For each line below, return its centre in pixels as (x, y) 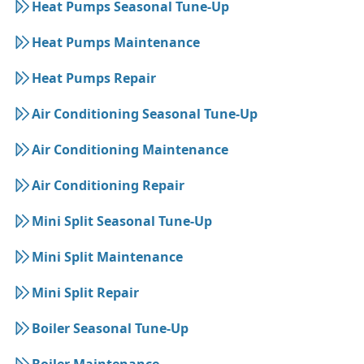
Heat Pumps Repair (94, 78)
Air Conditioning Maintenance (130, 149)
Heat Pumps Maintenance (116, 42)
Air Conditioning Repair (108, 185)
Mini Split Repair (85, 292)
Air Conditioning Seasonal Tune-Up (145, 113)
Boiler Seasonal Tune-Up (110, 328)
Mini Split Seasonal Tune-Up (122, 221)
